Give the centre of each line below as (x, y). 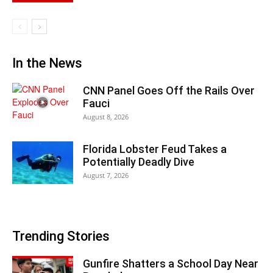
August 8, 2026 (106, 117)
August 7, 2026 (106, 175)
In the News (47, 63)
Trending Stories (61, 236)
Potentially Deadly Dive (139, 162)
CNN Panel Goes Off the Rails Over (169, 91)
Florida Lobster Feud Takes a (155, 149)
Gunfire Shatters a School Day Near (171, 264)
